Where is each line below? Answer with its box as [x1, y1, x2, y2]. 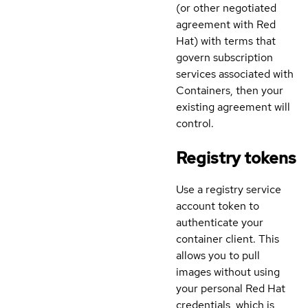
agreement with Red [176, 17, 276, 32]
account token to [176, 198, 259, 213]
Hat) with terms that [176, 34, 276, 49]
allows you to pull [176, 247, 260, 263]
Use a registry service [176, 181, 281, 197]
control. [176, 116, 214, 131]
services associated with [176, 67, 294, 82]
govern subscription [176, 50, 273, 65]
